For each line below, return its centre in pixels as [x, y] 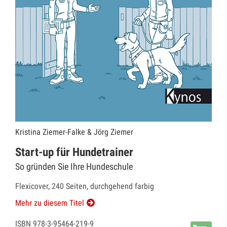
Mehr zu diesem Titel [50, 203]
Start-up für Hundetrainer [74, 153]
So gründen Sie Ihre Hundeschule [74, 167]
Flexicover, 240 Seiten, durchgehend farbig [85, 186]
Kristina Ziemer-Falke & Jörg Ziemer [74, 132]
